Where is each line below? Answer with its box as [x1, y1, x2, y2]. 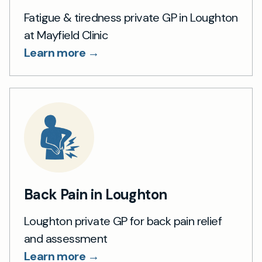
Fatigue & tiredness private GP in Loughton [24, 9, 238, 25]
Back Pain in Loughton [24, 185, 167, 204]
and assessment [24, 230, 108, 246]
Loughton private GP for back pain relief [24, 213, 222, 229]
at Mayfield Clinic [24, 27, 108, 43]
